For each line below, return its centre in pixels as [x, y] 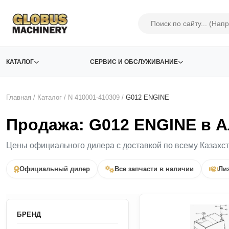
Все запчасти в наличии [154, 169]
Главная [19, 97]
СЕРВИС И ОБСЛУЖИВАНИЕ [134, 62]
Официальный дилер [55, 169]
